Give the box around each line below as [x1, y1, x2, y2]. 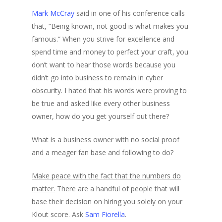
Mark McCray [32, 8, 74, 18]
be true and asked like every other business [32, 99, 170, 109]
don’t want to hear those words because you [32, 60, 175, 70]
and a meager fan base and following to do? [32, 148, 173, 158]
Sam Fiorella [85, 210, 125, 220]
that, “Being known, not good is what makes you [32, 21, 188, 31]
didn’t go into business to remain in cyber [32, 73, 163, 83]
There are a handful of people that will [55, 184, 179, 194]
